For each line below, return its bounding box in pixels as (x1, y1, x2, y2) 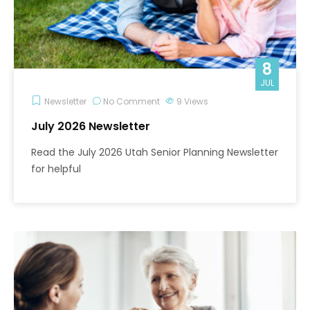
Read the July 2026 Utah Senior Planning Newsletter (31, 145, 278, 159)
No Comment (103, 95, 160, 107)
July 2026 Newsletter (31, 118, 150, 134)
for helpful (31, 161, 81, 176)
